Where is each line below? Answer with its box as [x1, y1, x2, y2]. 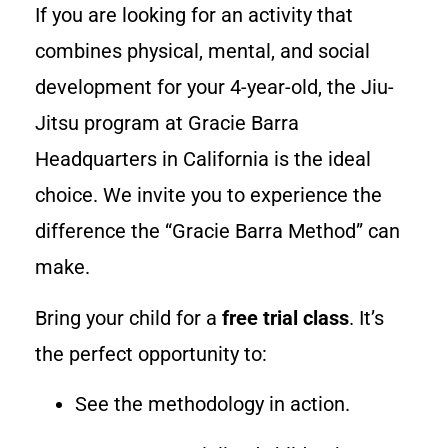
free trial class [222, 305, 349, 330]
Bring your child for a [35, 305, 222, 330]
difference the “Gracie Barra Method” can [35, 219, 400, 244]
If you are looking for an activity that [35, 3, 353, 28]
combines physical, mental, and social [35, 39, 370, 64]
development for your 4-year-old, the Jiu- [35, 75, 394, 100]
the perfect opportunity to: [35, 341, 267, 366]
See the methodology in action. [75, 392, 350, 417]
